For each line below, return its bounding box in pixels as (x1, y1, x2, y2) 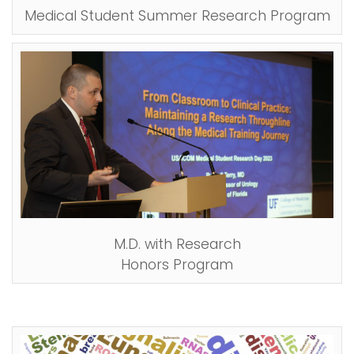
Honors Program (121, 255, 233, 275)
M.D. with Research (113, 235, 241, 254)
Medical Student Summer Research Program (24, 6, 330, 25)
